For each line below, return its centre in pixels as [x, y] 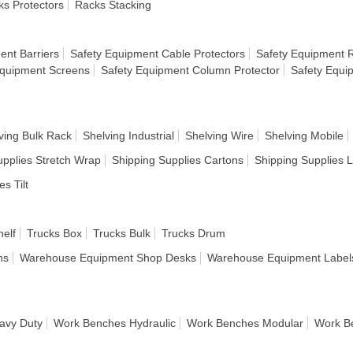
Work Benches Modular [245, 323]
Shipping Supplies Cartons [178, 160]
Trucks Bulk [122, 233]
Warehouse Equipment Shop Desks [108, 258]
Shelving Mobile [304, 136]
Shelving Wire [219, 136]
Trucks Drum [193, 233]
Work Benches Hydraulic [115, 323]
